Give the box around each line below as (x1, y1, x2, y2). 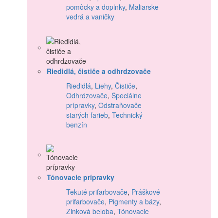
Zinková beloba (66, 206, 113, 216)
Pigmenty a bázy (109, 196, 159, 206)
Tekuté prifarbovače (66, 186, 127, 197)
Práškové (131, 186, 160, 197)
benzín (66, 119, 87, 129)
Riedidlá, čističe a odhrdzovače (47, 66, 151, 76)
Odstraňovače (98, 100, 142, 110)
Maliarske (129, 1, 159, 12)
